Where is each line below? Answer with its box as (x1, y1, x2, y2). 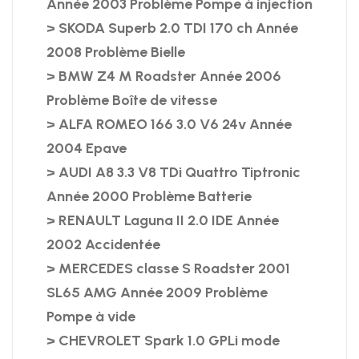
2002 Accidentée (46, 236, 160, 254)
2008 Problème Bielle (46, 43, 185, 62)
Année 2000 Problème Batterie (46, 188, 252, 206)
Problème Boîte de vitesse (46, 91, 217, 110)
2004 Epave (46, 139, 127, 158)
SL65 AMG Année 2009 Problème (46, 284, 268, 302)
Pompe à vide (46, 308, 135, 326)
